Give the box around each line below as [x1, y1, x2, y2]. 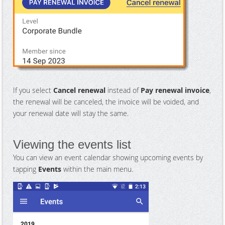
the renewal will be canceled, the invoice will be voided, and [13, 96, 199, 106]
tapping [13, 164, 38, 174]
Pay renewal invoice [141, 85, 209, 95]
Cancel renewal [53, 85, 105, 95]
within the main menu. [61, 164, 133, 174]
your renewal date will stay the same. [13, 108, 129, 118]
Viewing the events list [13, 137, 131, 151]
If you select [13, 85, 53, 95]
